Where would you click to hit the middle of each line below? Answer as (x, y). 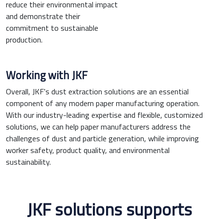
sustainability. (28, 162)
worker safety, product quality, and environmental (88, 150)
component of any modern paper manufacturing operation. (103, 103)
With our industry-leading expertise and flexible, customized (104, 115)
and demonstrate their (43, 16)
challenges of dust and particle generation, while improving (102, 139)
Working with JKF (47, 76)
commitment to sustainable (52, 28)
